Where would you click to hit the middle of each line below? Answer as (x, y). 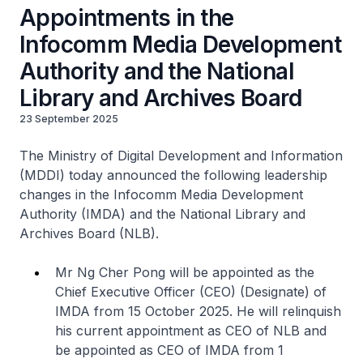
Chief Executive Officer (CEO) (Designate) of (191, 292)
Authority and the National (157, 71)
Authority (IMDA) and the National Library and (162, 214)
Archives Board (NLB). (89, 233)
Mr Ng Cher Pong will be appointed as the (185, 272)
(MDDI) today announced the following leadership (173, 175)
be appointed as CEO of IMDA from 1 (169, 350)
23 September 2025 (69, 119)
